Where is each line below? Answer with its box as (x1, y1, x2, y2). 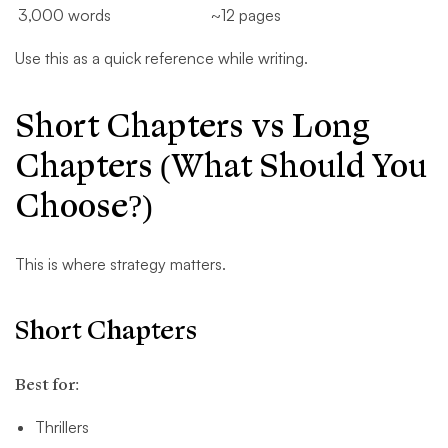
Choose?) (15, 185, 153, 229)
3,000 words (18, 5, 111, 26)
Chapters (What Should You (15, 145, 427, 189)
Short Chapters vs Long (15, 105, 370, 149)
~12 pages (211, 5, 281, 26)
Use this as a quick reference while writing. (15, 48, 308, 69)
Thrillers (35, 417, 89, 438)
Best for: (15, 374, 79, 397)
